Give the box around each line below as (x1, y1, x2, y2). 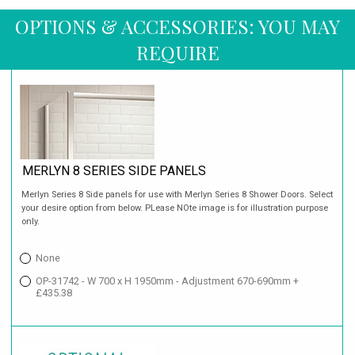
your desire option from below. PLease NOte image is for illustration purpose (21, 202, 329, 213)
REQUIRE (136, 40, 219, 66)
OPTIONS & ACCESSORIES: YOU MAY (15, 13, 340, 40)
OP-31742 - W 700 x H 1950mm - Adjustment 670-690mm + (36, 274, 299, 287)
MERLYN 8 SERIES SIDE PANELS (22, 163, 207, 179)
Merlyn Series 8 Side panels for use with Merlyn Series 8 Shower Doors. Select (21, 189, 334, 200)
